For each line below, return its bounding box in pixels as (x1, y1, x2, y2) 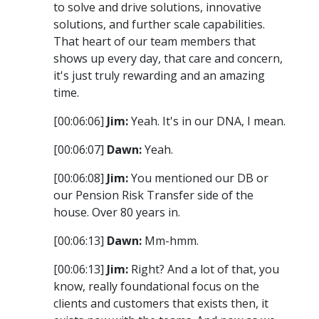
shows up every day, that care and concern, (53, 51, 283, 67)
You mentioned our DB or (128, 170, 268, 187)
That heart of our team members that (53, 33, 256, 50)
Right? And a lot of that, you (128, 261, 279, 278)
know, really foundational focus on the (53, 278, 259, 295)
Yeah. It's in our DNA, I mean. (128, 113, 286, 130)
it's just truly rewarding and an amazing (53, 68, 265, 84)
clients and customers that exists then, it (53, 296, 268, 312)
